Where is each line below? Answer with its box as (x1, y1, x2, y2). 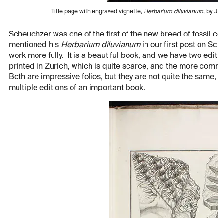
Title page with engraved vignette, (51, 9, 144, 15)
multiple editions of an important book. (9, 84, 145, 92)
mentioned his (9, 41, 61, 50)
